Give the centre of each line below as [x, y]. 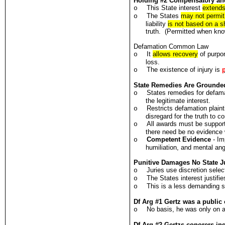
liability [157, 24]
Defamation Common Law [171, 46]
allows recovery [176, 54]
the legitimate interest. [178, 101]
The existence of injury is [185, 70]
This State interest [175, 8]
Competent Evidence [179, 139]
